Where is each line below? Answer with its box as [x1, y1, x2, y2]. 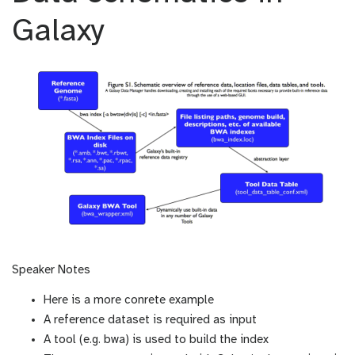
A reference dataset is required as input [44, 314, 257, 327]
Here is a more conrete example [44, 294, 214, 307]
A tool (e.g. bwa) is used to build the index [44, 334, 269, 347]
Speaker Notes [12, 264, 90, 277]
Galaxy [12, 15, 105, 49]
